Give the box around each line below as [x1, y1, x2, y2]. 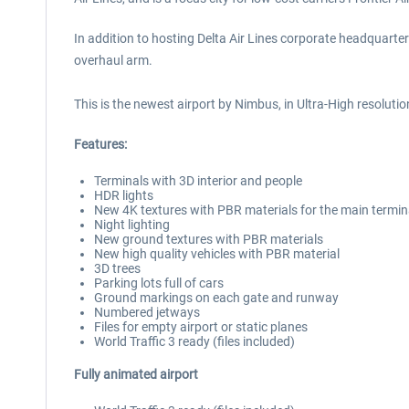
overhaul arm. [74, 53, 152, 68]
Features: [74, 137, 127, 152]
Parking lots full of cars [94, 276, 224, 290]
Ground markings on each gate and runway [94, 290, 339, 305]
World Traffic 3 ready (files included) [94, 334, 295, 349]
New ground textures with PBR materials [94, 232, 323, 246]
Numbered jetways [94, 305, 200, 320]
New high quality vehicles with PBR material [94, 246, 340, 261]
